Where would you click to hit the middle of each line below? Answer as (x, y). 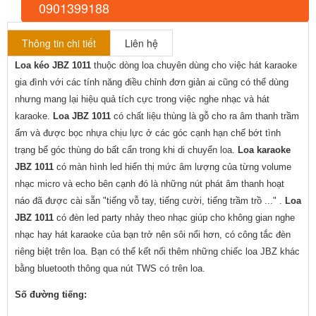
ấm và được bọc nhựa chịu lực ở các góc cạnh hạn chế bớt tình (148, 133)
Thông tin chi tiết (59, 43)
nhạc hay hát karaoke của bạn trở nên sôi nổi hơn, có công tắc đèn (153, 234)
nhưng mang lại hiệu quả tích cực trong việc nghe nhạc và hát (142, 99)
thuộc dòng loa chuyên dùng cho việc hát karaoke (194, 65)
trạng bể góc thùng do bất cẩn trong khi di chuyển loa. (126, 150)
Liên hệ (141, 43)
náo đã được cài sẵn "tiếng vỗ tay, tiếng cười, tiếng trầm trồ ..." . (150, 200)
